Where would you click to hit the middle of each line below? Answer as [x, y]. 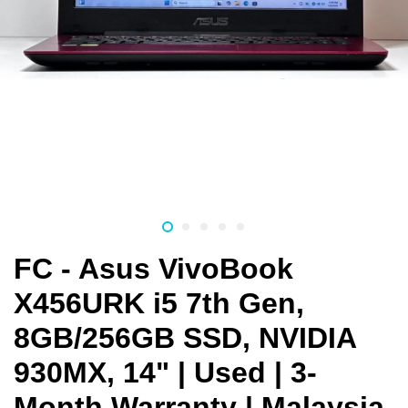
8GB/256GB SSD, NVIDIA [185, 338]
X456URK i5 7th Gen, [159, 304]
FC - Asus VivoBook [153, 269]
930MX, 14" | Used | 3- [165, 373]
